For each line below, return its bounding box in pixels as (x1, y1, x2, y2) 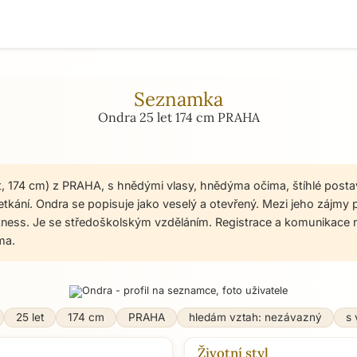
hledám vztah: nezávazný (189, 311, 322, 324)
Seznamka (134, 87, 223, 112)
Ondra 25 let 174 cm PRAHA (97, 109, 260, 125)
